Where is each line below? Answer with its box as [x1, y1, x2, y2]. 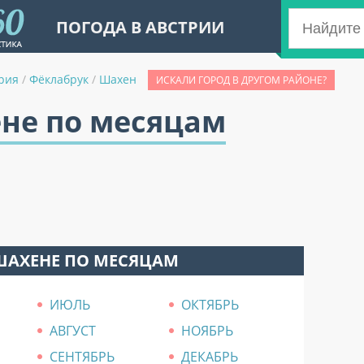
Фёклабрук [29, 71, 89, 87]
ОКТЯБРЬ [181, 296, 239, 314]
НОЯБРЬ [181, 322, 233, 340]
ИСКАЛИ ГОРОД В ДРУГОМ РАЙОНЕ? [156, 73, 327, 87]
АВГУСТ [50, 322, 96, 340]
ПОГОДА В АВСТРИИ [56, 16, 224, 38]
